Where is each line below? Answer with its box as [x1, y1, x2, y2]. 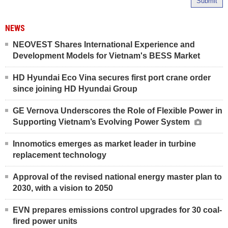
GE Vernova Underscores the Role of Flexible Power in [13, 106, 222, 115]
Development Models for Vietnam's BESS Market [13, 51, 200, 60]
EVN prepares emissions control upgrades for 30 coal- [13, 205, 222, 214]
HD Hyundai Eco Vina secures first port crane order [13, 73, 211, 82]
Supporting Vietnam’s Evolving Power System [13, 117, 192, 126]
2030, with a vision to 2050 [13, 183, 113, 192]
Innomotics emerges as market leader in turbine [13, 139, 196, 148]
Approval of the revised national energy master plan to [13, 172, 222, 181]
